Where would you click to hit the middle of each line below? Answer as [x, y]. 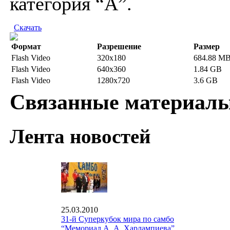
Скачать [28, 27]
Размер [207, 46]
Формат [26, 46]
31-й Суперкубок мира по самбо [118, 219]
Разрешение [119, 46]
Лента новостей [80, 136]
